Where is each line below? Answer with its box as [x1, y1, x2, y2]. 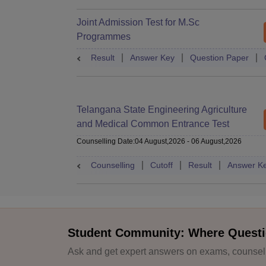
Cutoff [150, 160, 173, 170]
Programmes [77, 31, 131, 42]
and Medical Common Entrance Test [77, 119, 229, 129]
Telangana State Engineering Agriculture [77, 104, 247, 115]
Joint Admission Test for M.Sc [77, 17, 199, 27]
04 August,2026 [135, 137, 185, 145]
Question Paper [190, 53, 249, 62]
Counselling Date [77, 137, 133, 145]
